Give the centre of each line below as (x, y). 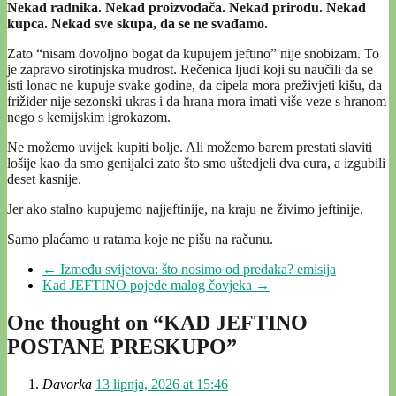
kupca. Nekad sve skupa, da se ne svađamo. (137, 24)
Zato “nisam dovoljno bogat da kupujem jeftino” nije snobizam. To (193, 54)
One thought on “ (85, 322)
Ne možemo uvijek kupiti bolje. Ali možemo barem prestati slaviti (190, 148)
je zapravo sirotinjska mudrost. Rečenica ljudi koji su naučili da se (190, 70)
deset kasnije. (44, 179)
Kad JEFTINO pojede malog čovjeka (149, 286)
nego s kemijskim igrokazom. (89, 118)
